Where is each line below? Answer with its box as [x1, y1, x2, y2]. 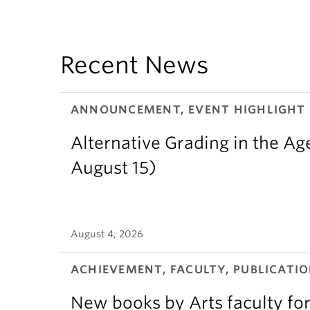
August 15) [71, 158, 156, 178]
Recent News [60, 51, 209, 79]
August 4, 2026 [71, 228, 143, 239]
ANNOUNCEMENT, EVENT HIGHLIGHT [71, 103, 306, 116]
